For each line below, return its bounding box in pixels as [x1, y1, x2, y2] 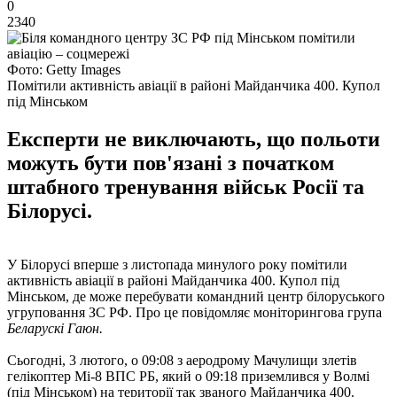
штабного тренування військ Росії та [7, 175, 364, 198]
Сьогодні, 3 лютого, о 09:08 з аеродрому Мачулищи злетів [7, 352, 357, 368]
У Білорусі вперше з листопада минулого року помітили [7, 256, 347, 272]
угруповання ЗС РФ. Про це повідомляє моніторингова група [7, 304, 382, 320]
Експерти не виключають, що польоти [7, 127, 380, 151]
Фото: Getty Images [7, 61, 121, 77]
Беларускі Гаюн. [7, 320, 103, 336]
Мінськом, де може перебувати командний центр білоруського [7, 288, 385, 304]
